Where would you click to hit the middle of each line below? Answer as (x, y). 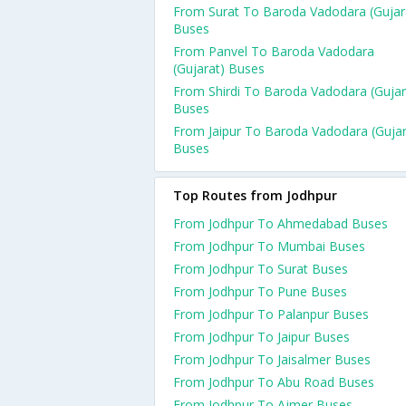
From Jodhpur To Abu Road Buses (274, 382)
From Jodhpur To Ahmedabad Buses (280, 223)
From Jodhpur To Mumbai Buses (269, 246)
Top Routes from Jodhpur (255, 195)
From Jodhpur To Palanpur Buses (271, 314)
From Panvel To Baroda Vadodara (274, 51)
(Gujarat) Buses (219, 68)
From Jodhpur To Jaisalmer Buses (272, 359)
